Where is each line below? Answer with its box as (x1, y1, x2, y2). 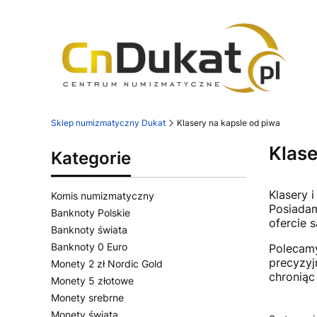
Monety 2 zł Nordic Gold (51, 258, 163, 270)
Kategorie (51, 148, 131, 168)
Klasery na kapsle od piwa (177, 117, 280, 128)
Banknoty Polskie (51, 207, 130, 219)
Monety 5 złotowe (51, 275, 134, 287)
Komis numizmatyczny (51, 190, 154, 202)
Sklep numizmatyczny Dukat (51, 117, 166, 128)
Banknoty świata (51, 224, 127, 236)
